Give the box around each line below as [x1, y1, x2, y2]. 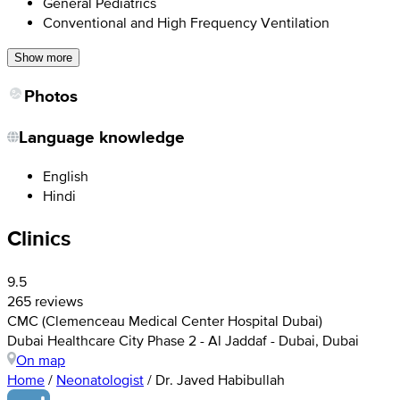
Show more [14, 51, 72, 65]
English [43, 167, 88, 184]
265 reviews [7, 293, 83, 310]
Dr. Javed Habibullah [155, 371, 285, 388]
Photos [24, 84, 78, 109]
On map [16, 352, 65, 369]
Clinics [7, 222, 71, 254]
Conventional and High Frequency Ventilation [43, 14, 329, 31]
